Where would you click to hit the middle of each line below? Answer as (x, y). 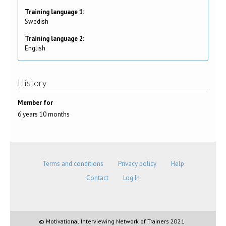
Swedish (37, 21)
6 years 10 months (44, 114)
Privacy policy (137, 164)
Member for (35, 102)
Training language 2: (55, 38)
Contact (97, 178)
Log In (131, 178)
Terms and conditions (73, 164)
